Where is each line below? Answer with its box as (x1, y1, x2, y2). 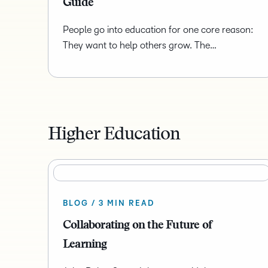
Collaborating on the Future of (63, 220, 212, 232)
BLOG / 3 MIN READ (63, 199, 154, 208)
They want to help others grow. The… (63, 40, 217, 51)
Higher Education (48, 126, 180, 145)
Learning (63, 239, 109, 251)
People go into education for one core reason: (63, 25, 254, 35)
